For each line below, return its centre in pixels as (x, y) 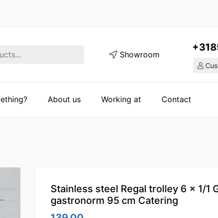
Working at (121, 99)
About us (64, 99)
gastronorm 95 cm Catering (114, 200)
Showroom (139, 55)
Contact (176, 99)
